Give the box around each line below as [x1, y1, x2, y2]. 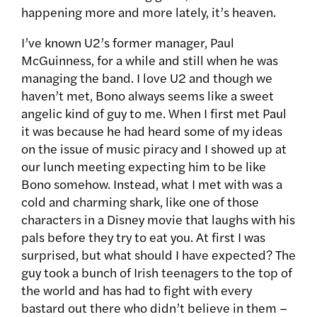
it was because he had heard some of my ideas [21, 122, 282, 140]
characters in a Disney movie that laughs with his [21, 210, 295, 229]
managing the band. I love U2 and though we [21, 69, 272, 87]
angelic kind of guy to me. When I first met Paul [21, 104, 287, 122]
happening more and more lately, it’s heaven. [21, 3, 276, 21]
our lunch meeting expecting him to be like [21, 157, 266, 175]
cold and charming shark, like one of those [21, 192, 259, 211]
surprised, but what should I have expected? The [21, 246, 296, 264]
